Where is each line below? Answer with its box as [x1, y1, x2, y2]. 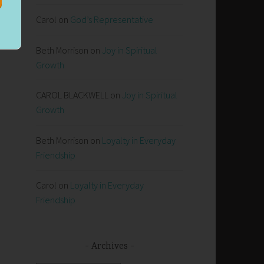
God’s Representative [70, 14, 153, 26]
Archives [91, 240, 128, 252]
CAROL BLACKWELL [36, 89, 108, 101]
